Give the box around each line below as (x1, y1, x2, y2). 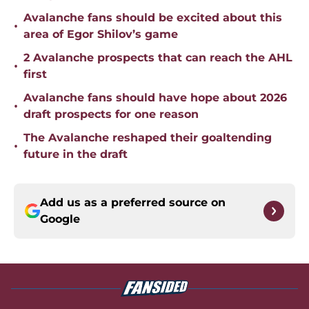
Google (40, 212, 80, 226)
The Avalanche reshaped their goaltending (23, 131, 272, 145)
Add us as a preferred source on (40, 196, 226, 210)
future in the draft (23, 148, 128, 161)
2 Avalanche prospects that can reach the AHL (23, 51, 292, 65)
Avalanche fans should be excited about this (23, 11, 282, 25)
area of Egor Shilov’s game (23, 28, 178, 41)
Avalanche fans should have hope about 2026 (23, 91, 287, 105)
